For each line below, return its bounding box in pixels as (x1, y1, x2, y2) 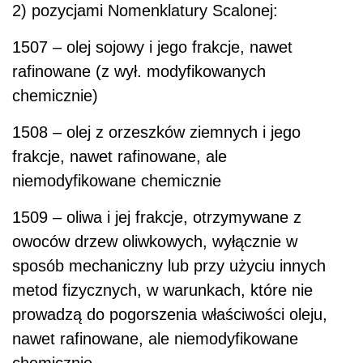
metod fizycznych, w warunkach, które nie (12, 280, 313, 299)
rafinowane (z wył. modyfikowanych (12, 62, 266, 80)
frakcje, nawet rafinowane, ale (12, 147, 227, 165)
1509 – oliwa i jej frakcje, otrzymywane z (12, 207, 301, 226)
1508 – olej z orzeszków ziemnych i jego (12, 122, 301, 141)
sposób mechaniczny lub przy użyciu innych (12, 256, 326, 275)
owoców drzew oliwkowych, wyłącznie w (12, 232, 297, 250)
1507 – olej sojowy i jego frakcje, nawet (12, 37, 293, 56)
